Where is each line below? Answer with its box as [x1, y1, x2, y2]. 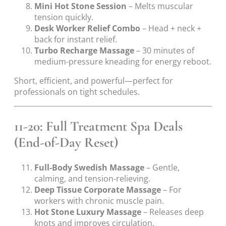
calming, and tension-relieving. [34, 173, 150, 185]
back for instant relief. [34, 34, 117, 45]
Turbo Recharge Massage [34, 45, 134, 56]
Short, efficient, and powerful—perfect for [14, 75, 173, 87]
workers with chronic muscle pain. [34, 195, 164, 207]
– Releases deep [141, 206, 204, 218]
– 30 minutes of [134, 45, 194, 56]
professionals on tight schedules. [14, 86, 140, 98]
